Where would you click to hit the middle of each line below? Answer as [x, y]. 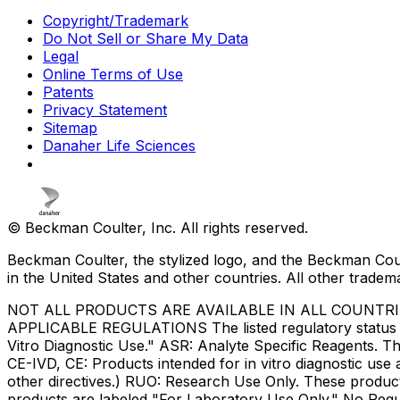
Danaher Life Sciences [119, 145]
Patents [68, 92]
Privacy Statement [105, 109]
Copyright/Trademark [116, 20]
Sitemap [70, 127]
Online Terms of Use [113, 74]
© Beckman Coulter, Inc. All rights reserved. [158, 227]
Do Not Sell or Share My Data [146, 38]
